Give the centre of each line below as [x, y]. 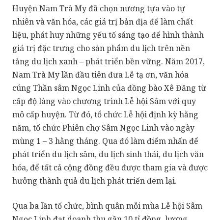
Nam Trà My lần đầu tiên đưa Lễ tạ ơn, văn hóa [100, 74]
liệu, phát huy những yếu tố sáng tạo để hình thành [108, 35]
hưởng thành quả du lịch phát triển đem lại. [95, 180]
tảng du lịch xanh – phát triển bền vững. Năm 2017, [109, 61]
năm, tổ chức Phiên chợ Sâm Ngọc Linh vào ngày [103, 127]
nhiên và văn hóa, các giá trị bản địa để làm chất [103, 21]
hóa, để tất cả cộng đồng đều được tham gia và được [110, 167]
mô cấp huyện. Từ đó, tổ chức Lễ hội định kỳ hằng [105, 114]
